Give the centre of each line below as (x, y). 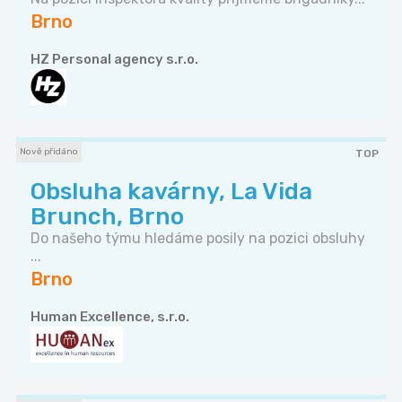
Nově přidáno (49, 152)
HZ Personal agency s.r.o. (114, 60)
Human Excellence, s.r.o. (110, 317)
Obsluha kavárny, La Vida (171, 192)
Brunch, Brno (107, 217)
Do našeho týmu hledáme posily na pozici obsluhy (198, 239)
